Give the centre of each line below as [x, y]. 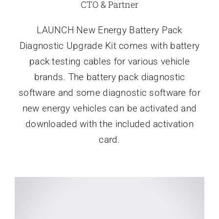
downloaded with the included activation [109, 124]
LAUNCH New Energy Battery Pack [109, 30]
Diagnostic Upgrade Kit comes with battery [109, 46]
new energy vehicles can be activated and [109, 109]
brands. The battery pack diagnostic [109, 77]
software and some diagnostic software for [109, 93]
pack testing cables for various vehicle [109, 62]
